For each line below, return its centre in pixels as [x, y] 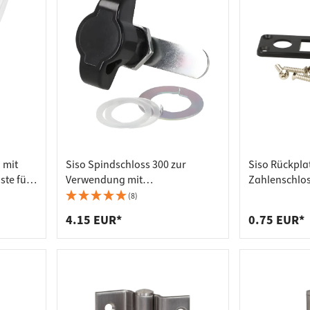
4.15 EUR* [93, 220]
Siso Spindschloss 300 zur [126, 165]
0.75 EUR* [276, 220]
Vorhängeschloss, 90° [116, 195]
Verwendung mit [104, 180]
